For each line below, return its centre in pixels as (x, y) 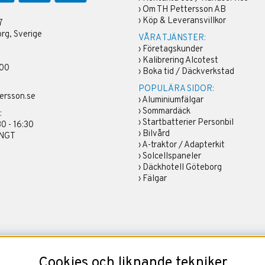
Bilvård (156, 134)
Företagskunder (172, 49)
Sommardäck (166, 111)
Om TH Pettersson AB (184, 9)
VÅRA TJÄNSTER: (172, 38)
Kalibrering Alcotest (180, 60)
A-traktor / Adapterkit (183, 145)
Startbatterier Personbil (188, 122)
